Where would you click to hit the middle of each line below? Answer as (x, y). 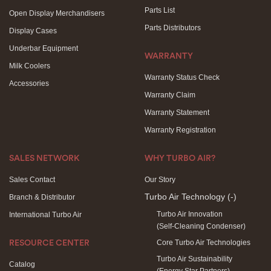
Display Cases (33, 31)
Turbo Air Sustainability (194, 259)
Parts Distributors (173, 28)
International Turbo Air (45, 215)
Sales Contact (32, 180)
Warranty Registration (180, 130)
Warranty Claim (170, 95)
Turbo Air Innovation (190, 214)
